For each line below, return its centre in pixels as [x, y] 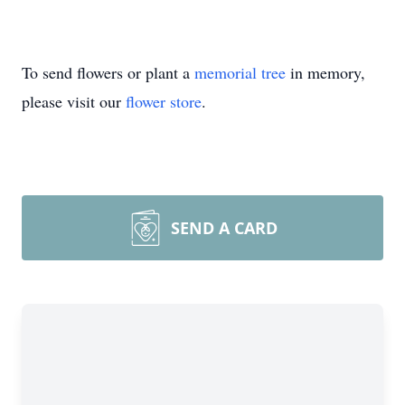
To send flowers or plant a [108, 72]
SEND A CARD [224, 228]
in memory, [325, 72]
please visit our [74, 101]
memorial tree [240, 72]
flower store [164, 101]
